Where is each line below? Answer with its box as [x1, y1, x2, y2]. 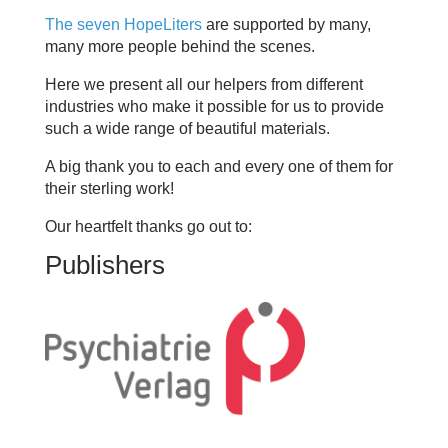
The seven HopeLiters [44, 15, 202, 33]
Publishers [44, 249, 165, 280]
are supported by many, [201, 15, 371, 33]
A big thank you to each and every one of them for [44, 157, 393, 175]
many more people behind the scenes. [44, 37, 319, 55]
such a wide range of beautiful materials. [44, 119, 334, 137]
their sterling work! [44, 179, 174, 197]
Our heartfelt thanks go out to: [44, 217, 252, 235]
